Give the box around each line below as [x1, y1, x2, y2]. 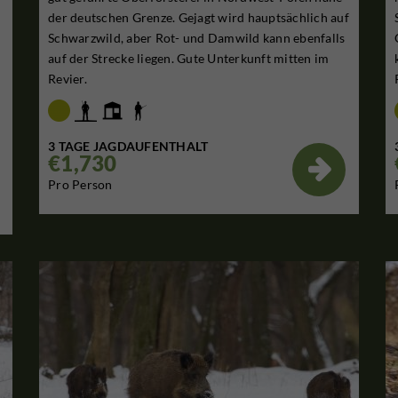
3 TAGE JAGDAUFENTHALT [48, 138, 209, 154]
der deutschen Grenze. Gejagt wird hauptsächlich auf [48, 10, 349, 26]
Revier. [48, 71, 87, 87]
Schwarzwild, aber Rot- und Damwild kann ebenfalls [48, 30, 346, 46]
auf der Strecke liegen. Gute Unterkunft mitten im [48, 51, 330, 67]
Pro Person [48, 176, 113, 192]
